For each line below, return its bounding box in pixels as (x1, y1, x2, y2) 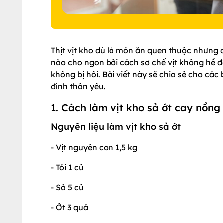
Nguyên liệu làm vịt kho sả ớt (51, 121, 181, 132)
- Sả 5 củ (51, 182, 84, 192)
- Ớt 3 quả (51, 202, 88, 212)
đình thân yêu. (51, 81, 106, 91)
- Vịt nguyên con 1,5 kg (51, 142, 137, 152)
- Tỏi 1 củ (51, 162, 84, 172)
